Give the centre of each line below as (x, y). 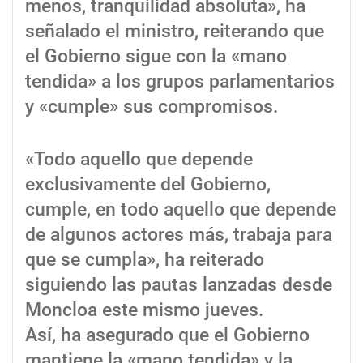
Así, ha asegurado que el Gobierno (167, 335)
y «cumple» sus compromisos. (152, 107)
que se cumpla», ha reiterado (145, 260)
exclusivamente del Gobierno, (148, 185)
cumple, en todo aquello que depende (181, 210)
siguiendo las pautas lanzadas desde (179, 285)
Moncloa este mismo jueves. (144, 310)
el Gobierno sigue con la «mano (156, 57)
